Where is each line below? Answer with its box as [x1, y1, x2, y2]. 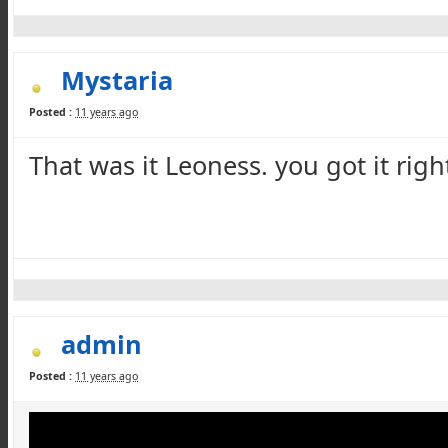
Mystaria [61, 63, 173, 97]
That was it [29, 148, 165, 182]
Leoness [165, 148, 261, 182]
